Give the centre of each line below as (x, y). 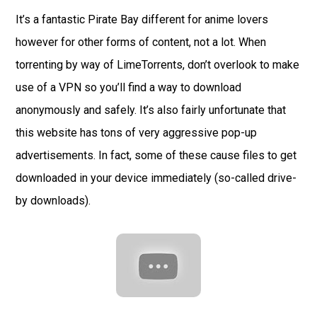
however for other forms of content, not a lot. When (141, 42)
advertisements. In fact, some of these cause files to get (156, 156)
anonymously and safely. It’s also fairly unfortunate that (151, 110)
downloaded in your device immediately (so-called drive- (156, 178)
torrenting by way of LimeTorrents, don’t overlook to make (158, 65)
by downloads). (53, 201)
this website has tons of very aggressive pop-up (137, 133)
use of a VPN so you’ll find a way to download (129, 88)
